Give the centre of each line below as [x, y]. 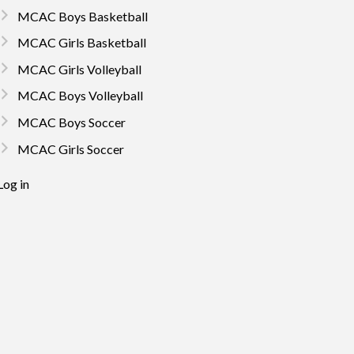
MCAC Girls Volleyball [79, 69]
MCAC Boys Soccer [71, 122]
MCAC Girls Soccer [70, 149]
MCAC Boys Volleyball [80, 96]
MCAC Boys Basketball [82, 16]
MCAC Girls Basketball [81, 43]
